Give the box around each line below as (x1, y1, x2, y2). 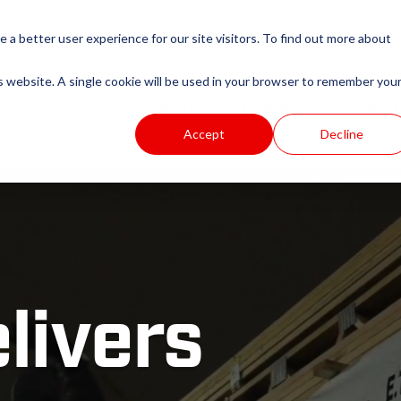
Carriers (147, 96, 202, 115)
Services (46, 96, 107, 115)
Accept (183, 125, 226, 141)
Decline (320, 125, 364, 141)
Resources (243, 96, 317, 115)
